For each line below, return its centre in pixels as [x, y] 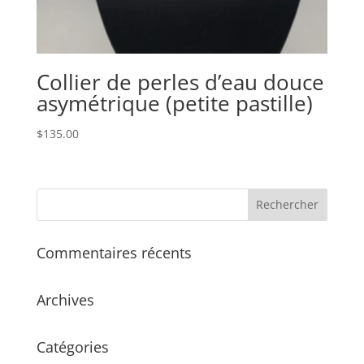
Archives [65, 299]
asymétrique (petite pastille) [174, 104]
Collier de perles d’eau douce [180, 82]
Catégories [72, 347]
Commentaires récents [114, 252]
